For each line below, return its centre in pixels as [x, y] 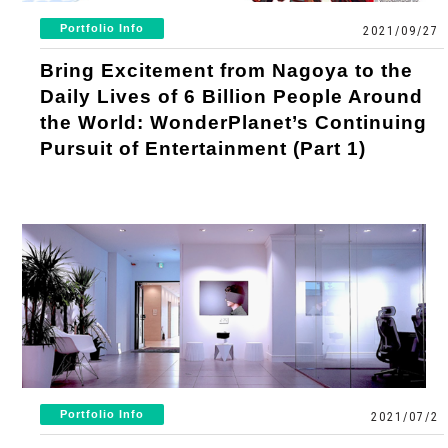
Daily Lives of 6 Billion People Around [232, 96]
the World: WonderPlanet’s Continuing [234, 122]
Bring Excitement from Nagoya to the [227, 70]
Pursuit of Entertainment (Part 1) [203, 148]
